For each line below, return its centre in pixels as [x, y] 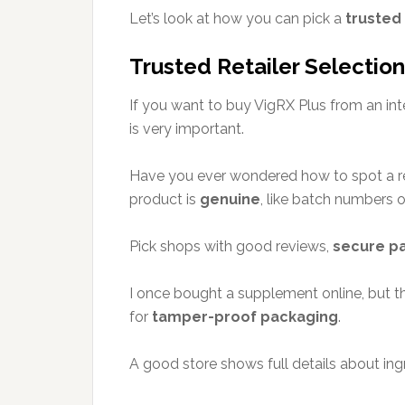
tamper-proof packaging [245, 317]
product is [165, 199]
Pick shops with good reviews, [231, 246]
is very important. [187, 129]
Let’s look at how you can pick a [237, 19]
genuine [230, 199]
